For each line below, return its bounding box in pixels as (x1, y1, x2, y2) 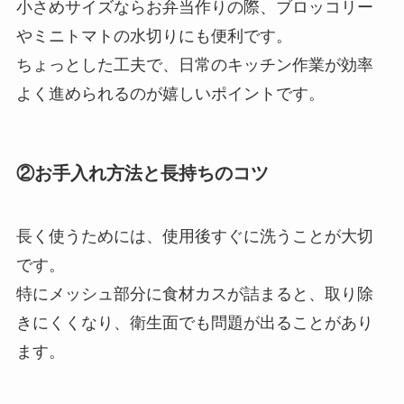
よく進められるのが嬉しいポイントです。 (15, 85, 325, 104)
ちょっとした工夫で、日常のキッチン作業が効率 (15, 56, 373, 75)
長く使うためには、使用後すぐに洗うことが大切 (15, 226, 373, 245)
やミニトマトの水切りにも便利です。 (15, 27, 292, 46)
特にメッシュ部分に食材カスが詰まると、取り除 (15, 284, 373, 303)
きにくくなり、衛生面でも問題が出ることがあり (15, 313, 373, 332)
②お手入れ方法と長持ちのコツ (15, 163, 269, 184)
